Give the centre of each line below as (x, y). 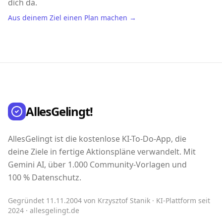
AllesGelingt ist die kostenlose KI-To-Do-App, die (97, 139)
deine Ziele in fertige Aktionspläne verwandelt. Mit (102, 151)
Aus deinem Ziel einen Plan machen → (72, 17)
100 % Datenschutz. (45, 177)
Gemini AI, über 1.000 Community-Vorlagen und (97, 164)
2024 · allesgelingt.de (44, 210)
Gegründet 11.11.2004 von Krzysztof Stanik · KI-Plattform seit (109, 200)
